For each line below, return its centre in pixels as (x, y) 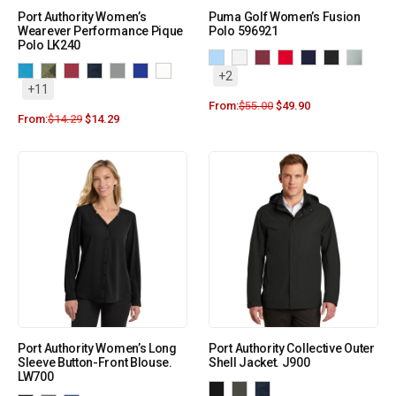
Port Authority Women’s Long (97, 349)
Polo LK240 (49, 46)
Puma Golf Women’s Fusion (285, 17)
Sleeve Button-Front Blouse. (95, 363)
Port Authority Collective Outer (292, 349)
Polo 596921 (244, 31)
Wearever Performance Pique (101, 31)
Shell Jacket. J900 (259, 363)
